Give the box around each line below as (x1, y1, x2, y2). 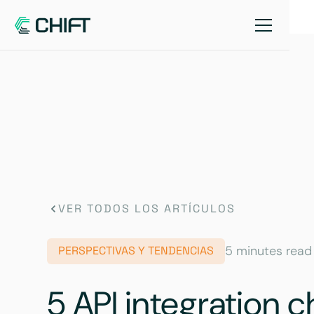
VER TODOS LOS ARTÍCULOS (58, 201, 236, 216)
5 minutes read (225, 242, 313, 259)
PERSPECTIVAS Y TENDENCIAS (58, 243, 214, 259)
